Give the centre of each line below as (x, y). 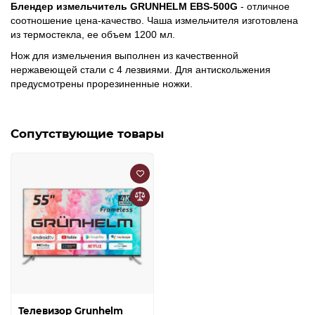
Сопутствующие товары (87, 133)
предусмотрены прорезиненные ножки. (102, 83)
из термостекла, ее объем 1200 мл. (93, 34)
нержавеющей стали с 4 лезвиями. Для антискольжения (141, 69)
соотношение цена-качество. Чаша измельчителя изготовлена (154, 20)
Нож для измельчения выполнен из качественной (124, 55)
